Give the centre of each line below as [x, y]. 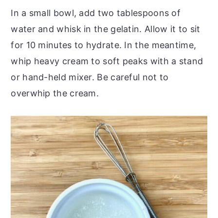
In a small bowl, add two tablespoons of [96, 13]
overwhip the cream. [55, 93]
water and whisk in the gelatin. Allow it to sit [106, 29]
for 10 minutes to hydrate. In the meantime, [104, 45]
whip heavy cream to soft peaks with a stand [107, 61]
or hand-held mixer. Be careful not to [90, 77]
